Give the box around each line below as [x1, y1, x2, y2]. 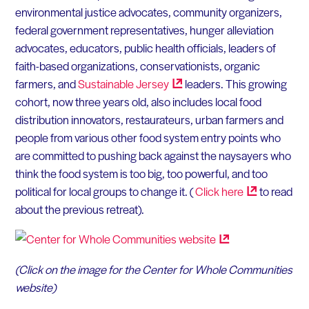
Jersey [135, 74, 169, 92]
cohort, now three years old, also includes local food [14, 92, 261, 110]
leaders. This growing [182, 74, 287, 92]
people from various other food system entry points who [14, 128, 281, 146]
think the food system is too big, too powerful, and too [14, 164, 268, 181]
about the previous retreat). [14, 200, 144, 217]
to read [257, 182, 292, 199]
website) [14, 278, 56, 295]
